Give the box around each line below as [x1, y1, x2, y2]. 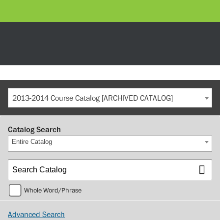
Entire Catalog [11, 138, 52, 145]
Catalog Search [8, 125, 61, 135]
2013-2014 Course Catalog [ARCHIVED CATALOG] [12, 93, 173, 103]
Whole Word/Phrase [24, 186, 82, 195]
